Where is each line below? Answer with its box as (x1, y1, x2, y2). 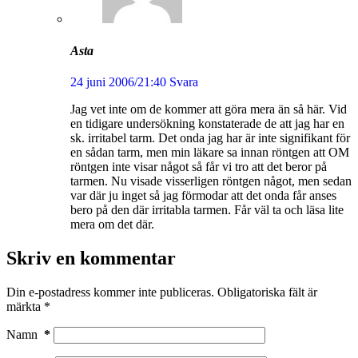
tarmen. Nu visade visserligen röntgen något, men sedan (70, 173, 352, 188)
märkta (6, 299, 44, 313)
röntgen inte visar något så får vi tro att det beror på (70, 159, 327, 173)
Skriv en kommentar (6, 247, 176, 268)
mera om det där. (70, 217, 154, 231)
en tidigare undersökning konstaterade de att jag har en (70, 116, 344, 130)
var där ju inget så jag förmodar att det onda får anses (70, 188, 336, 202)
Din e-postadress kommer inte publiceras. (6, 284, 214, 299)
